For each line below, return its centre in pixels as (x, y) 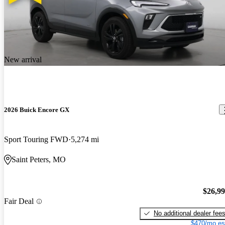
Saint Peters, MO (39, 160)
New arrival (23, 59)
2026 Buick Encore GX (37, 109)
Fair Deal (19, 201)
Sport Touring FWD (36, 140)
